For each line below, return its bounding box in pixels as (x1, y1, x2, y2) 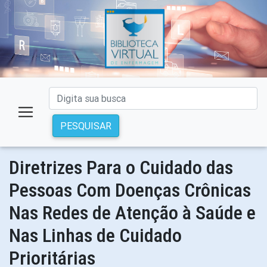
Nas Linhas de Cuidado (9, 224, 182, 247)
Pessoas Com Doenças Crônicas (9, 179, 251, 201)
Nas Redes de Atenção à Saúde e (9, 201, 256, 224)
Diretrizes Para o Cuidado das (9, 156, 233, 179)
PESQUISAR (60, 120, 111, 132)
